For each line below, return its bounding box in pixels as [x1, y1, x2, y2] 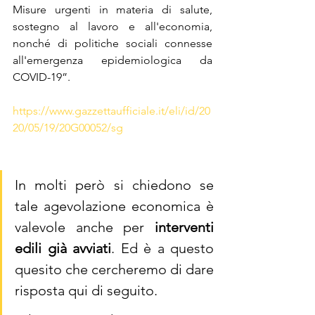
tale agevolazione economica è [15, 198, 214, 215]
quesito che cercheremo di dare [15, 261, 214, 278]
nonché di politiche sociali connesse [13, 37, 212, 51]
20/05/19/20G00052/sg [13, 121, 123, 135]
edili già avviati [15, 240, 111, 257]
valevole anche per [15, 219, 155, 236]
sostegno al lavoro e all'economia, [13, 20, 212, 34]
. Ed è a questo [111, 240, 214, 257]
